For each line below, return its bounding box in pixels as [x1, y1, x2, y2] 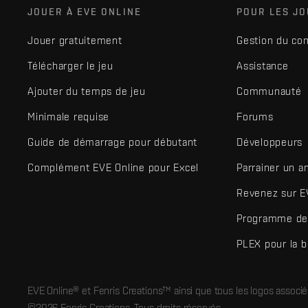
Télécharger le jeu [27, 60, 113, 72]
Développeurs [236, 136, 303, 148]
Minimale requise [27, 111, 109, 123]
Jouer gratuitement [27, 34, 122, 47]
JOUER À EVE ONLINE [27, 6, 142, 18]
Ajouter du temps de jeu [27, 85, 146, 98]
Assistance [236, 60, 289, 72]
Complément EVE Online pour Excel [27, 162, 199, 174]
